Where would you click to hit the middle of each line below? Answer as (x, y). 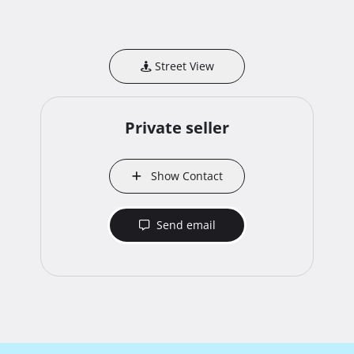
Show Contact (183, 176)
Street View (183, 66)
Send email (184, 225)
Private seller (177, 128)
